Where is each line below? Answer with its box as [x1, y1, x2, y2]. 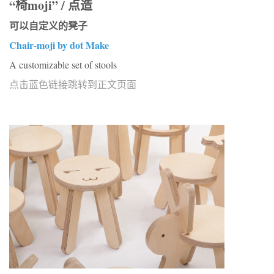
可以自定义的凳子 [9, 18, 87, 32]
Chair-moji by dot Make [9, 37, 109, 52]
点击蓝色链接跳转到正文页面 [9, 77, 136, 91]
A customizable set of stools [9, 57, 117, 71]
